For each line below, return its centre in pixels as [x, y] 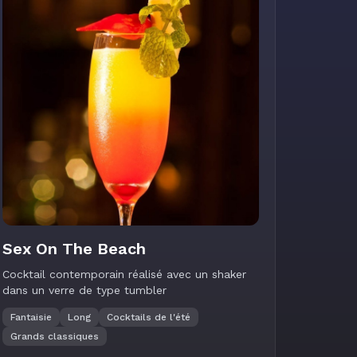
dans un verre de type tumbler [84, 290]
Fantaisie [31, 317]
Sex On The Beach [74, 249]
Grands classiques [55, 336]
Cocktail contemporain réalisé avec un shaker [124, 274]
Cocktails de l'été [149, 317]
